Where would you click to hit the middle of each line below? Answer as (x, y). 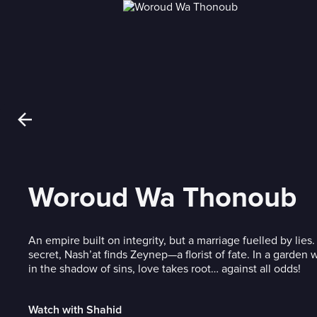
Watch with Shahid (75, 310)
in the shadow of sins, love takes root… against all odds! (165, 269)
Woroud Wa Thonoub (162, 198)
